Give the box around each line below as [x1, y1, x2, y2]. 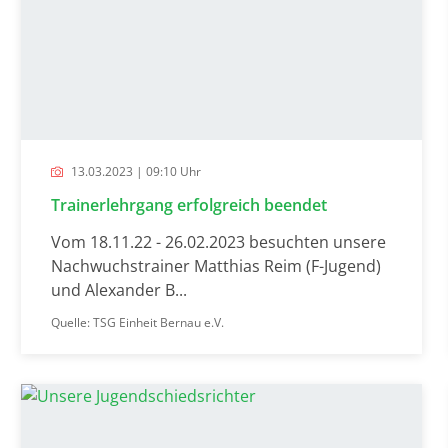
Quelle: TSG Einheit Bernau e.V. [50, 313, 224, 331]
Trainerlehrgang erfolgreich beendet [50, 193, 327, 216]
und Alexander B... [50, 278, 187, 301]
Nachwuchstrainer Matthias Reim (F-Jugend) [50, 254, 381, 277]
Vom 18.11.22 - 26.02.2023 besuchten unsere [50, 230, 386, 253]
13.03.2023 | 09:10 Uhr [67, 162, 201, 180]
